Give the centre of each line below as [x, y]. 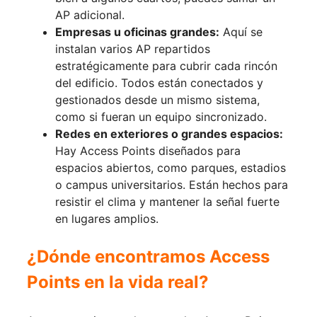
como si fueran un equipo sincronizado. [161, 117]
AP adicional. [90, 15]
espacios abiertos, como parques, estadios [171, 168]
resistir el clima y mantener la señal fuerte [167, 202]
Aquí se [241, 32]
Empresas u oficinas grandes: [137, 32]
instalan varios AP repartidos [133, 49]
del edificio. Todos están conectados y [159, 83]
